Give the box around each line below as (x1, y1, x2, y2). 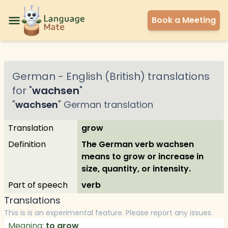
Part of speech (8, 179, 68, 191)
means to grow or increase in (81, 151, 204, 162)
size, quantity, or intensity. (81, 163, 191, 175)
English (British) (66, 69, 145, 83)
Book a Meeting (152, 14, 216, 26)
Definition (8, 138, 46, 150)
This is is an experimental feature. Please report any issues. (4, 208, 213, 218)
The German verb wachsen (81, 138, 194, 150)
